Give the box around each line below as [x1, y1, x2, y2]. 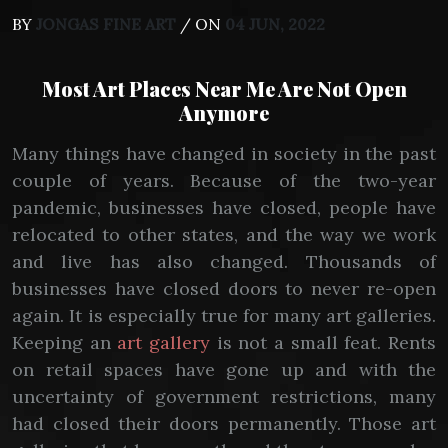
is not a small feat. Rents [210, 331, 437, 354]
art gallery [117, 331, 211, 354]
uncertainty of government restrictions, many [12, 385, 436, 408]
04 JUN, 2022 [225, 14, 325, 34]
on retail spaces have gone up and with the [12, 358, 436, 381]
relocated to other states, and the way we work [12, 223, 436, 246]
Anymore [179, 99, 269, 126]
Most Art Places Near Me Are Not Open [41, 75, 407, 102]
